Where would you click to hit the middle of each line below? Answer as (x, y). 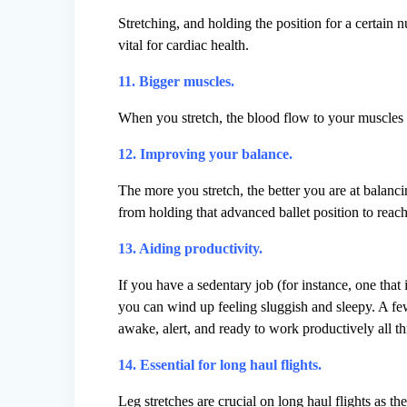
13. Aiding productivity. (191, 249)
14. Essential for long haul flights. (220, 365)
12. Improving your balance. (206, 154)
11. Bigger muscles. (177, 82)
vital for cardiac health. (184, 45)
